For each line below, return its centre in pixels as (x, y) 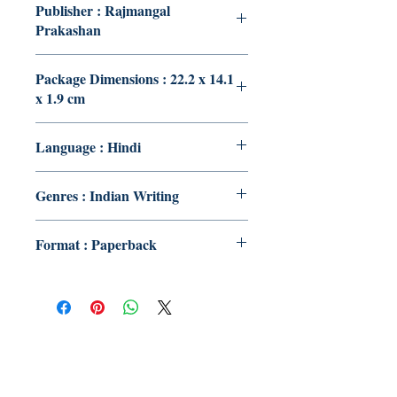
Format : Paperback (96, 244)
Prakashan (68, 30)
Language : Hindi (88, 147)
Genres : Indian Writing (107, 195)
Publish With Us (142, 358)
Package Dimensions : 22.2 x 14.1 (135, 78)
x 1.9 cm (60, 98)
